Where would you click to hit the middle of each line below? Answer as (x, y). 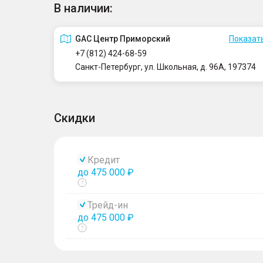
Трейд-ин (108, 205)
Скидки (75, 118)
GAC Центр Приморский (123, 39)
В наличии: (83, 8)
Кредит (104, 160)
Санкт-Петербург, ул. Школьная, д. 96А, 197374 (166, 67)
